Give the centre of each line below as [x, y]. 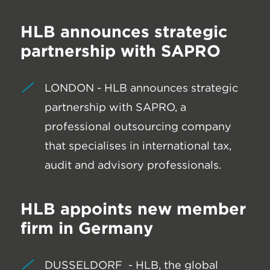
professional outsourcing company [138, 126]
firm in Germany [87, 228]
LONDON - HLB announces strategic [141, 87]
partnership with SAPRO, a [115, 107]
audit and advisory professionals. [133, 165]
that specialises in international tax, [138, 145]
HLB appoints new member [133, 208]
